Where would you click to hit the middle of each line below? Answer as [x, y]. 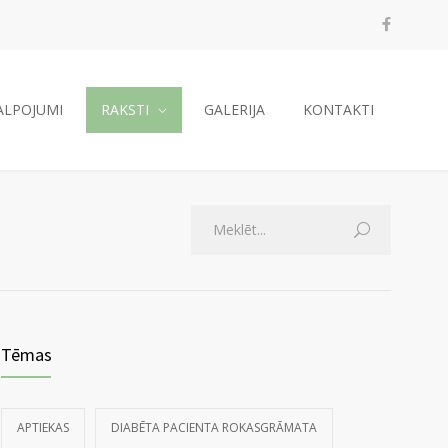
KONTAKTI [338, 110]
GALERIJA [234, 110]
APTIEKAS [43, 428]
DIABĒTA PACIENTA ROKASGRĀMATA [214, 428]
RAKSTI [125, 110]
